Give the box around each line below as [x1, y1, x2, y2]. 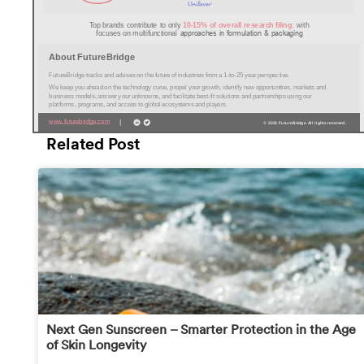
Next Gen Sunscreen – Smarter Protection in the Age [46, 323, 356, 337]
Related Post [46, 136, 140, 154]
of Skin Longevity [46, 339, 146, 353]
